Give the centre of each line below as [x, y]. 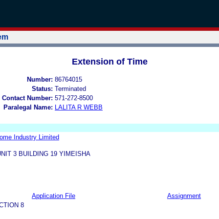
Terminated [70, 88]
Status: [42, 88]
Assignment [184, 196]
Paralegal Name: [28, 107]
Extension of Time [109, 61]
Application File [54, 196]
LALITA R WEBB [79, 107]
